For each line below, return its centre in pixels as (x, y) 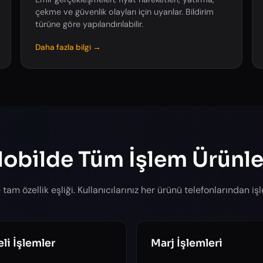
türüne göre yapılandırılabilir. (89, 24)
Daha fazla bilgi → (68, 47)
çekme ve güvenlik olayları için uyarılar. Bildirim (124, 12)
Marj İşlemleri (187, 243)
